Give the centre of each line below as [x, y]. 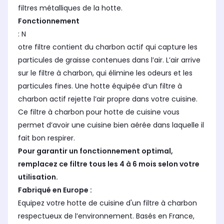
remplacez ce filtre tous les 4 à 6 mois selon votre [109, 164]
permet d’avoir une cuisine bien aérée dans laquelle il [111, 125]
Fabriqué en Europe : [56, 190]
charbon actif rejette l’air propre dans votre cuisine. [108, 99]
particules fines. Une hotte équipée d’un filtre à [100, 86]
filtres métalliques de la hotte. [70, 8]
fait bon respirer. [46, 138]
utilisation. [39, 177]
